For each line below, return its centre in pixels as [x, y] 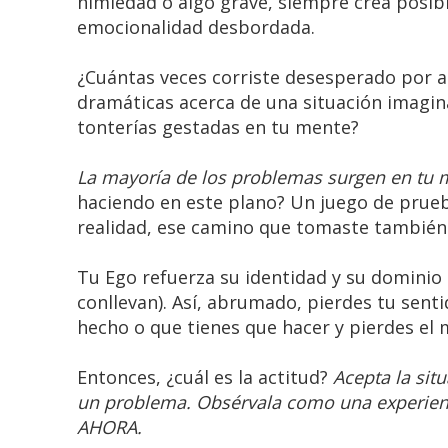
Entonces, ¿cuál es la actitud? [205, 377]
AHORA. [110, 427]
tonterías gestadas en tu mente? [218, 127]
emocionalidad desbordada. [196, 27]
